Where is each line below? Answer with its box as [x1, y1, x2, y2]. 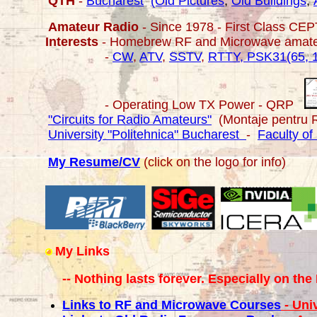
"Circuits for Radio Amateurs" [48, 113, 212, 127]
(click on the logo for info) [144, 155, 286, 169]
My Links [55, 244, 110, 258]
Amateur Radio [48, 20, 142, 34]
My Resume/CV [48, 155, 140, 169]
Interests [45, 35, 98, 49]
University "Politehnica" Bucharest [48, 127, 246, 142]
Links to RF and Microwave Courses [62, 298, 281, 312]
